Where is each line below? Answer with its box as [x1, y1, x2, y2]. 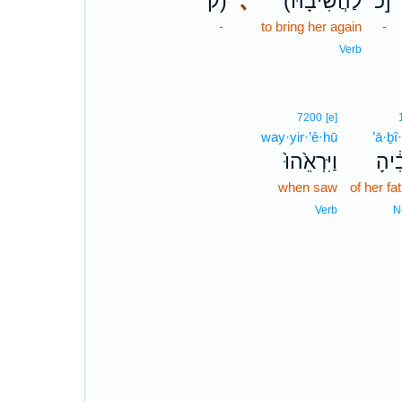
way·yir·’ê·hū [261, 129, 338, 144]
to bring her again [261, 19, 363, 34]
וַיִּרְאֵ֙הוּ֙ [284, 150, 338, 173]
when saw [278, 179, 338, 195]
